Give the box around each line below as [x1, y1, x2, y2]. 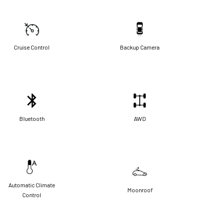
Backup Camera [120, 43, 160, 51]
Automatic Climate [8, 181, 55, 188]
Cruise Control [14, 43, 50, 51]
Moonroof [127, 186, 153, 193]
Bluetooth [19, 114, 45, 122]
